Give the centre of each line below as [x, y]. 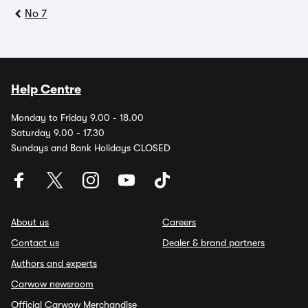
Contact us [35, 243]
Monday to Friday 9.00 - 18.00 [77, 118]
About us [30, 222]
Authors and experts [54, 263]
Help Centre [46, 89]
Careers [179, 222]
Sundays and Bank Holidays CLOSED [91, 148]
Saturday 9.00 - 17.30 [58, 133]
